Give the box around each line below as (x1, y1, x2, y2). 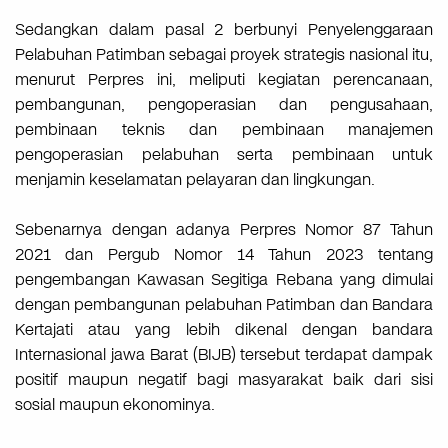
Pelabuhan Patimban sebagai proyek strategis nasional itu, (15, 43, 433, 67)
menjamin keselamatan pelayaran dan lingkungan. (15, 168, 375, 192)
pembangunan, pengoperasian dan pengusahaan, (15, 93, 433, 117)
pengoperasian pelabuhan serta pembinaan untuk (15, 143, 433, 167)
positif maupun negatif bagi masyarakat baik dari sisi (15, 368, 433, 392)
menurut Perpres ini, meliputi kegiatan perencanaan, (15, 68, 433, 92)
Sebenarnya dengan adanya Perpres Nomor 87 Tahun (15, 218, 433, 242)
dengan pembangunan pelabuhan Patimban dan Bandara (15, 293, 433, 317)
